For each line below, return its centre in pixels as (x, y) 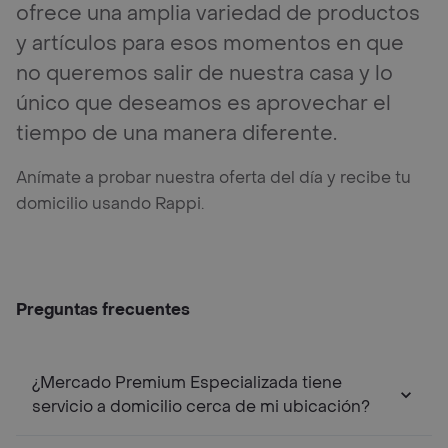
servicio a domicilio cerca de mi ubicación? (201, 406)
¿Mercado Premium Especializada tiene (187, 382)
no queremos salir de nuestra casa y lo (204, 73)
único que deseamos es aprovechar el (203, 103)
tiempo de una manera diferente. (176, 133)
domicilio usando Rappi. (110, 203)
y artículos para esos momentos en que (210, 43)
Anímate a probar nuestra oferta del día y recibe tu (213, 177)
